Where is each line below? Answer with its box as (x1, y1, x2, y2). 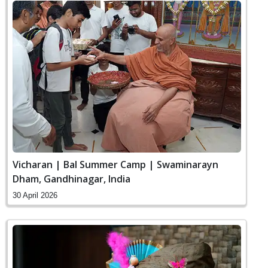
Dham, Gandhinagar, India (13, 172, 130, 186)
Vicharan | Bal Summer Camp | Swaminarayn (13, 158, 218, 172)
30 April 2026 (13, 191, 57, 200)
